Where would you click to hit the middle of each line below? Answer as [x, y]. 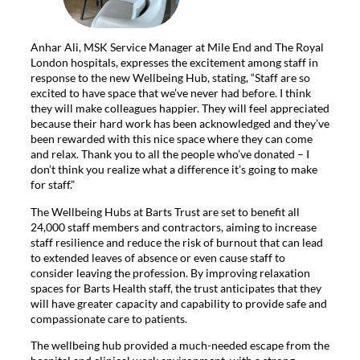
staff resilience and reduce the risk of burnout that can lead [177, 242]
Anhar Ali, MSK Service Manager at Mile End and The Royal [177, 47]
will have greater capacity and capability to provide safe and [179, 303]
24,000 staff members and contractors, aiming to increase [174, 227]
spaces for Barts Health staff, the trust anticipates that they [176, 288]
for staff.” [53, 185]
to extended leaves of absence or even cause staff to [158, 257]
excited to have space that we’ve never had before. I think [171, 93]
